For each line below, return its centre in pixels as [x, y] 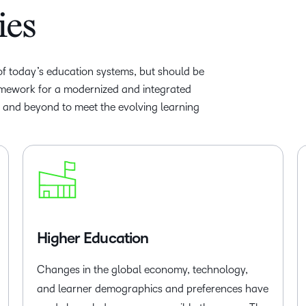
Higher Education [93, 238]
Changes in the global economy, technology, [143, 269]
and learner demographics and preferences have [153, 289]
